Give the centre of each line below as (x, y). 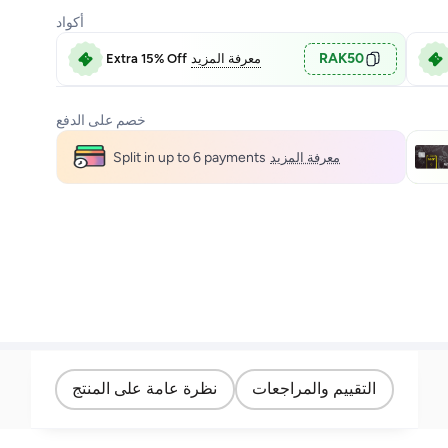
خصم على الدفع (101, 120)
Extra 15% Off (146, 58)
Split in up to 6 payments (189, 157)
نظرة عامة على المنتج (144, 388)
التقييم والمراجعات (314, 388)
